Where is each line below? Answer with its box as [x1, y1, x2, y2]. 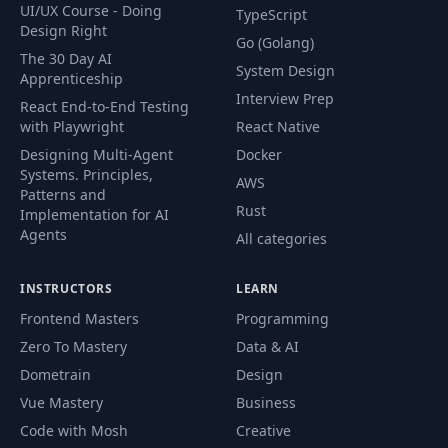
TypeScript [236, 5, 307, 24]
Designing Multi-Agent [20, 145, 173, 164]
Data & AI [236, 337, 299, 356]
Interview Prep [236, 89, 334, 108]
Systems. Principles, [20, 165, 153, 184]
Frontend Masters [20, 309, 139, 328]
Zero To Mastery [20, 337, 127, 356]
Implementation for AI [20, 205, 169, 224]
